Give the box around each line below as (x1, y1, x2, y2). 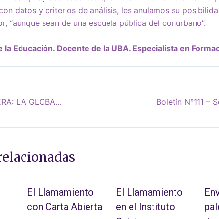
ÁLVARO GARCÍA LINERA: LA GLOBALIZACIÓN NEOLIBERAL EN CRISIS (55, 97, 62, 107)
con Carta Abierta (27, 201, 103, 213)
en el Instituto (115, 201, 175, 213)
